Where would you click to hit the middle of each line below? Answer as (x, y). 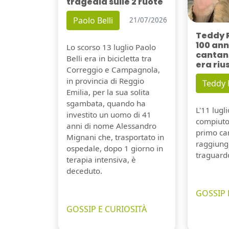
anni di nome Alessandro (111, 125)
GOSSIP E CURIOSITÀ (107, 209)
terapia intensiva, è (101, 159)
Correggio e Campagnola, (113, 69)
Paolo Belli (93, 20)
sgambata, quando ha (106, 103)
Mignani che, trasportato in (115, 137)
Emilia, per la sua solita (108, 92)
